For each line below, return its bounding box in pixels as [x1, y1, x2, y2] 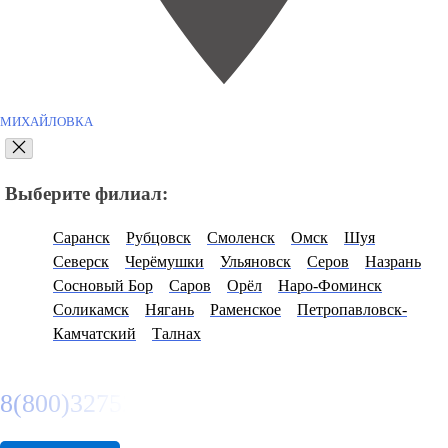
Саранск [53, 229, 110, 247]
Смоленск [207, 229, 275, 247]
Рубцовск [126, 229, 191, 247]
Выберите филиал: [5, 182, 168, 204]
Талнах [152, 325, 201, 343]
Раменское [210, 301, 281, 319]
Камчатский [53, 325, 136, 343]
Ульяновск [220, 253, 291, 271]
